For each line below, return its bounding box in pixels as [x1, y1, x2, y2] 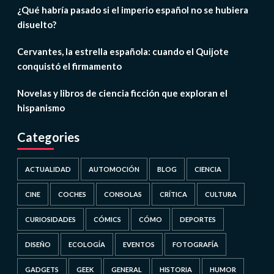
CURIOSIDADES [24, 215, 76, 224]
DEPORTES [179, 215, 216, 224]
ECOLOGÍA [68, 240, 105, 249]
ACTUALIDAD [24, 165, 71, 174]
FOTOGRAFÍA [172, 240, 218, 249]
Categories [17, 130, 80, 145]
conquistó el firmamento [17, 61, 122, 72]
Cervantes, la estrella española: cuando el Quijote [17, 46, 229, 57]
